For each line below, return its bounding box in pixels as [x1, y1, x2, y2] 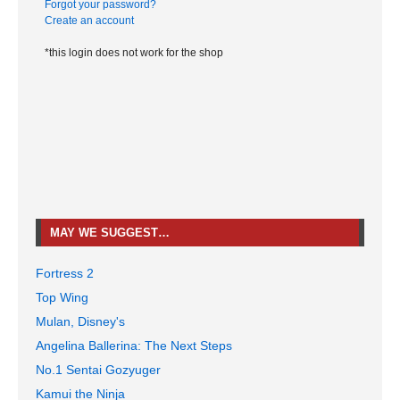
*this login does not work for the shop [45, 46, 223, 59]
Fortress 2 [36, 265, 94, 280]
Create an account [45, 13, 134, 27]
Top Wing [36, 289, 88, 304]
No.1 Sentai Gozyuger [36, 362, 161, 377]
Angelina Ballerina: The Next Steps [36, 337, 232, 353]
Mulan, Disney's [36, 313, 125, 329]
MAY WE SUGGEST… [50, 225, 170, 239]
